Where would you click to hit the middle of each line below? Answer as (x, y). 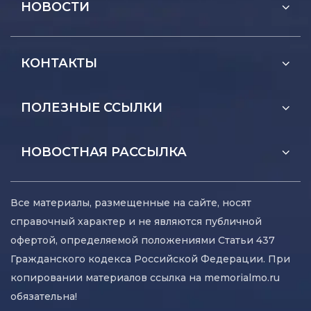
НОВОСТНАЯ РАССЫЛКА (104, 152)
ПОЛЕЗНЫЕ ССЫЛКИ (92, 108)
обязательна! (44, 297)
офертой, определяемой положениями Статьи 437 (143, 241)
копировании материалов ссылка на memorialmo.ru (145, 278)
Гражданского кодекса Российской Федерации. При (150, 259)
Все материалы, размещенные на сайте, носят (131, 203)
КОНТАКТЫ (59, 64)
